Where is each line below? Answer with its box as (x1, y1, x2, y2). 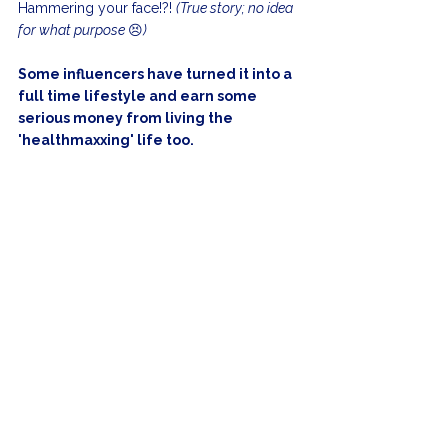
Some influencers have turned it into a (18, 66, 295, 83)
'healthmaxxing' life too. (18, 132, 194, 149)
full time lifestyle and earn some (18, 88, 260, 105)
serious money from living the (18, 110, 236, 127)
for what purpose (18, 22, 128, 39)
